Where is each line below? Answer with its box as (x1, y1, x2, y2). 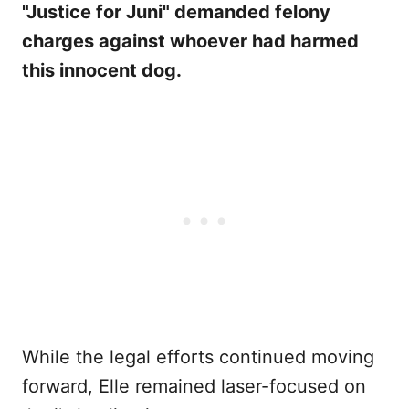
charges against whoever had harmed (22, 29, 359, 52)
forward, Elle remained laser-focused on (22, 374, 366, 397)
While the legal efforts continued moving (22, 345, 374, 368)
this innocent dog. (22, 58, 182, 81)
